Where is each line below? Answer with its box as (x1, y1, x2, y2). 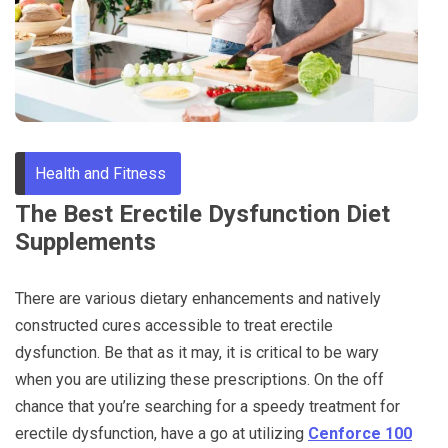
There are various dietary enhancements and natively (15, 288, 381, 308)
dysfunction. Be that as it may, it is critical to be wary (15, 342, 379, 362)
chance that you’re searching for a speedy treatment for (15, 396, 400, 416)
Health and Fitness (35, 163, 166, 183)
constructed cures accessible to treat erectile (15, 315, 333, 335)
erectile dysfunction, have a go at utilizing (15, 423, 308, 443)
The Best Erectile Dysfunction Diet (15, 199, 390, 228)
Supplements (15, 227, 156, 256)
